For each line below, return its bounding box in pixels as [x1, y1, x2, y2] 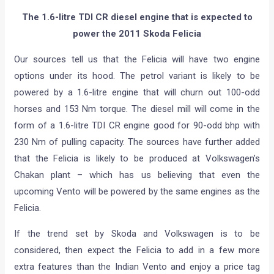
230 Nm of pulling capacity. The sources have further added [14, 136, 260, 147]
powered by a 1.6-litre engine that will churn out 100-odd [14, 86, 260, 98]
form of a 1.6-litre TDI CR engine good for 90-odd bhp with [14, 119, 260, 131]
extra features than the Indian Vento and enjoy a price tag [14, 261, 260, 272]
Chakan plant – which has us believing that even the [14, 169, 260, 180]
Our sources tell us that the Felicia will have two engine [14, 53, 260, 65]
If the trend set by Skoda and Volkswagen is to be [14, 228, 260, 239]
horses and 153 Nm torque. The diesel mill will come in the [14, 103, 260, 114]
